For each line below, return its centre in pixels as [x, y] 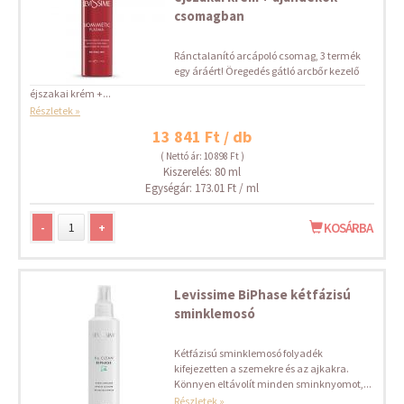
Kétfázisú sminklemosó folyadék [248, 353]
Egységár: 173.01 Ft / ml [202, 188]
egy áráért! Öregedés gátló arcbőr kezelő [267, 71]
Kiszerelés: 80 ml [202, 172]
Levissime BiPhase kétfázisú [262, 294]
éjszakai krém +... [70, 93]
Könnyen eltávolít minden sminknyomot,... [273, 384]
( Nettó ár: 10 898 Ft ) [202, 156]
